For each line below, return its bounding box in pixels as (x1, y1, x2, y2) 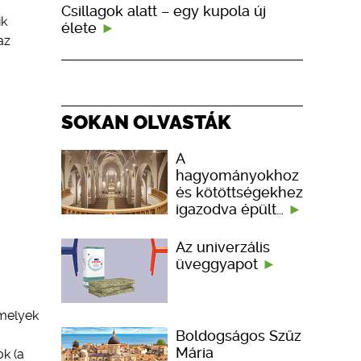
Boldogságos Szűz (176, 326, 301, 344)
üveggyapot (176, 255, 262, 272)
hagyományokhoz (176, 166, 299, 184)
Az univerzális (176, 238, 270, 255)
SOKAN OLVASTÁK (61, 110, 231, 134)
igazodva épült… (176, 200, 288, 218)
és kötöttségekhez (176, 183, 303, 201)
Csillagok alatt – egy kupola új (61, 2, 266, 19)
